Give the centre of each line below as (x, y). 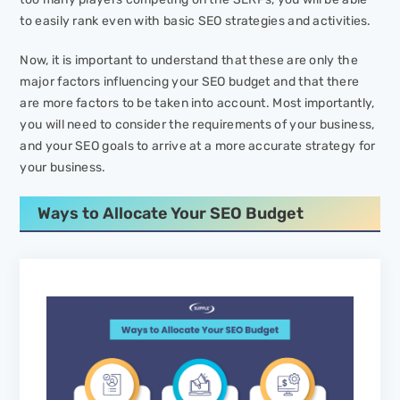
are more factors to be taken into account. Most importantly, (197, 104)
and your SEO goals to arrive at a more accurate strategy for (198, 146)
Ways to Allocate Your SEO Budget (171, 214)
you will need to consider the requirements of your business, (197, 125)
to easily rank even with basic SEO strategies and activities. (196, 21)
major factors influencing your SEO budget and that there (190, 82)
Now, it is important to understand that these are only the (189, 61)
